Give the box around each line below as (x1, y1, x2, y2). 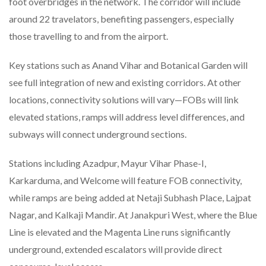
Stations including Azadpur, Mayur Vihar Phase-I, (9, 157, 206, 169)
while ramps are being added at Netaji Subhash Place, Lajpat (9, 191, 251, 203)
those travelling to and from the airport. (9, 30, 168, 42)
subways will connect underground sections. (9, 128, 186, 140)
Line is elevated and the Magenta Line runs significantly (9, 226, 230, 237)
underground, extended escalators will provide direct (9, 243, 222, 255)
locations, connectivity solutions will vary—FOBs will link (9, 93, 239, 105)
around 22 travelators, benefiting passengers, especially (9, 12, 234, 24)
